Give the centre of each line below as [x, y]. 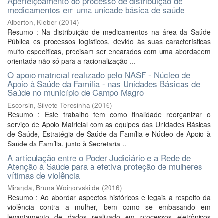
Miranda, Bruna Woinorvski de [54, 188]
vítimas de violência [44, 175]
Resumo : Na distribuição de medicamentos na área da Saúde [109, 32]
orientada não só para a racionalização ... [71, 61]
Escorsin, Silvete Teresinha [49, 105]
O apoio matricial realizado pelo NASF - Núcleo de [99, 75]
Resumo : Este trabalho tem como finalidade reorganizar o [109, 114]
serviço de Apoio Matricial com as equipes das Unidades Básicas [109, 124]
